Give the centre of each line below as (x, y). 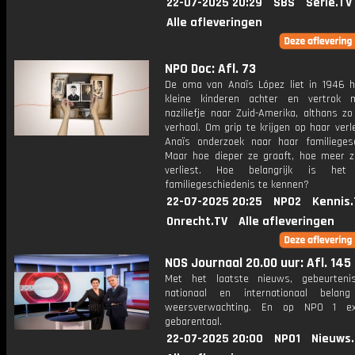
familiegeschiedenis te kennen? (237, 185)
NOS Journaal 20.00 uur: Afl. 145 (258, 263)
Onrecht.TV (197, 221)
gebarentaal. (193, 322)
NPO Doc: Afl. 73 (210, 69)
